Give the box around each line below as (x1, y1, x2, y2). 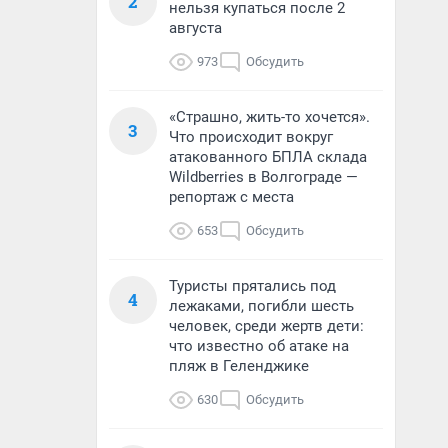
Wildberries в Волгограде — (169, 168, 358, 186)
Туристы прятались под (169, 277, 336, 295)
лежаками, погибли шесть (169, 297, 354, 315)
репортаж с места (169, 188, 294, 206)
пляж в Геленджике (169, 357, 309, 375)
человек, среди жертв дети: (169, 317, 364, 335)
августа (169, 19, 222, 37)
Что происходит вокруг (169, 128, 333, 146)
